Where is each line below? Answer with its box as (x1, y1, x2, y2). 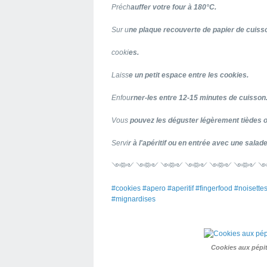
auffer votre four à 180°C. (131, 3, 216, 11)
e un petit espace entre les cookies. (129, 71, 249, 79)
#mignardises (111, 195, 156, 203)
